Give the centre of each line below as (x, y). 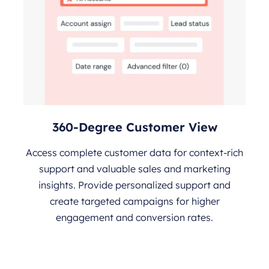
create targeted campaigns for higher (134, 201)
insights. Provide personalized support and (134, 185)
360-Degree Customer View (134, 127)
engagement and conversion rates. (134, 217)
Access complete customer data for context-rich (134, 152)
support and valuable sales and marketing (134, 168)
